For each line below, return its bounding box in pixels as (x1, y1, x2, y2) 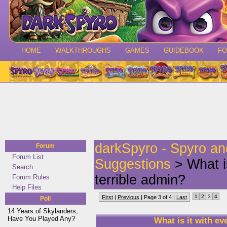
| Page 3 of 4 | (139, 194, 176, 200)
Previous (118, 194, 139, 200)
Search (12, 163, 33, 171)
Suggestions (95, 157, 171, 172)
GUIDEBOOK (164, 47, 204, 54)
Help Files (12, 183, 42, 191)
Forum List (12, 153, 44, 161)
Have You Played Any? (8, 215, 75, 222)
